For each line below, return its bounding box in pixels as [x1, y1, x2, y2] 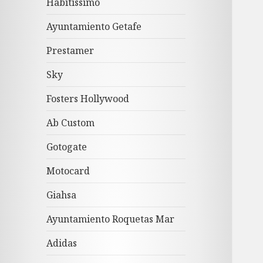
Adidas [46, 237, 77, 250]
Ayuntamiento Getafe [46, 20, 142, 33]
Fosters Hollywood [46, 92, 130, 106]
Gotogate [46, 140, 87, 154]
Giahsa [46, 188, 77, 202]
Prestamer [46, 44, 95, 58]
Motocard [46, 164, 90, 178]
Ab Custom [46, 116, 95, 130]
